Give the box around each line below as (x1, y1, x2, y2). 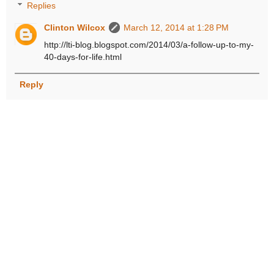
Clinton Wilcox (44, 23, 106, 33)
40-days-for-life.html (44, 52, 122, 62)
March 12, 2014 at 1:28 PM (124, 23, 229, 33)
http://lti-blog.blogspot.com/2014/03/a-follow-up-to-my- (44, 40, 254, 50)
